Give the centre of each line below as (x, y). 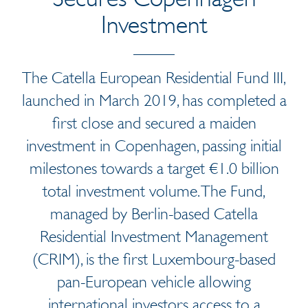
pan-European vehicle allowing (154, 282)
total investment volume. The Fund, (154, 191)
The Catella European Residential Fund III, (154, 78)
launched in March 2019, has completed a (154, 100)
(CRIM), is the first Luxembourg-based (154, 259)
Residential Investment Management (154, 236)
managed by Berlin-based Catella (154, 214)
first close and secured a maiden (154, 123)
